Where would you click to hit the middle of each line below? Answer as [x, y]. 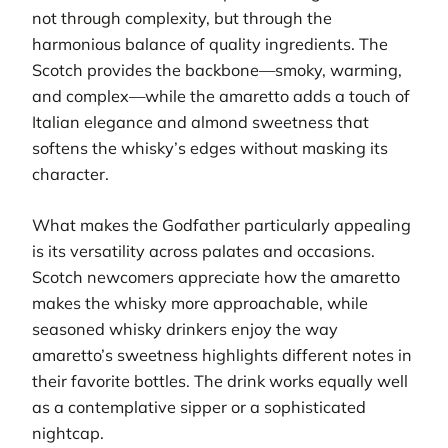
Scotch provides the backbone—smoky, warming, [217, 70]
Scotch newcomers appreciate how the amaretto [216, 276]
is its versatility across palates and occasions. [203, 250]
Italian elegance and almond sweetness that [200, 122]
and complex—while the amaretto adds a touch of [221, 96]
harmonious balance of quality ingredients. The [210, 44]
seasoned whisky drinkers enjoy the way [185, 328]
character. [70, 174]
